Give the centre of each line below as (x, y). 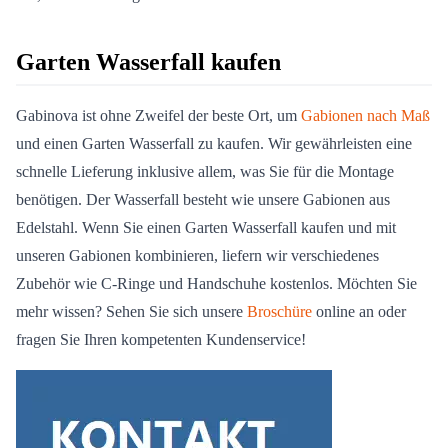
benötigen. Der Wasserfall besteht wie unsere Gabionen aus (203, 199)
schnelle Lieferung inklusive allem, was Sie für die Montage (205, 171)
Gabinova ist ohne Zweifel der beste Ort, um (158, 115)
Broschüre (279, 311)
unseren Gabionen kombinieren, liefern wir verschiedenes (197, 255)
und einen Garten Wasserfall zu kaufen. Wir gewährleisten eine (214, 143)
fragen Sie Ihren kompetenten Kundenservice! (161, 339)
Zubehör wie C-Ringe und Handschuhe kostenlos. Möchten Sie (216, 283)
